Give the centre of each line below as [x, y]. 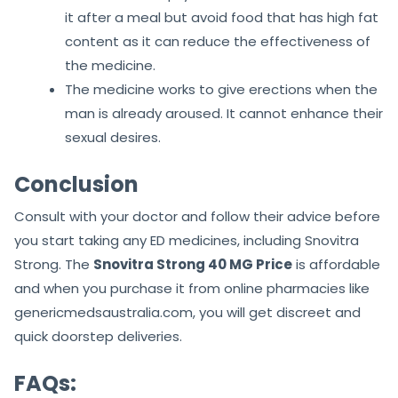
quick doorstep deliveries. [98, 337]
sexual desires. [113, 138]
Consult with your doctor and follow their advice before [197, 217]
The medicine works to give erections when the [221, 90]
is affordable [336, 265]
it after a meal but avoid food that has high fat [222, 18]
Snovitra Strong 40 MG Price [193, 265]
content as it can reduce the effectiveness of [218, 42]
